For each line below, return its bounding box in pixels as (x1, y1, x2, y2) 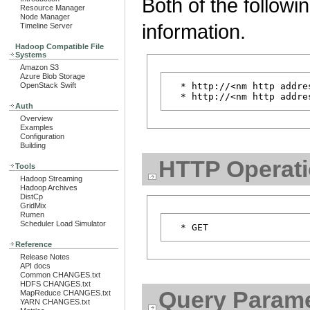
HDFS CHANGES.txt (20, 280, 91, 288)
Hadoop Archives (20, 183, 77, 192)
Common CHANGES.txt (20, 271, 100, 279)
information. (142, 20, 246, 44)
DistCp (20, 192, 43, 201)
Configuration (20, 132, 64, 140)
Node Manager (20, 12, 70, 21)
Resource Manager (20, 3, 85, 12)
